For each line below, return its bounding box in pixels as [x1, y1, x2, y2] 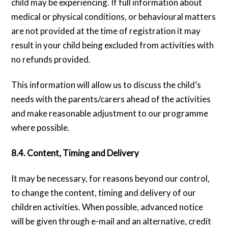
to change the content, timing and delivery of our [11, 187, 196, 198]
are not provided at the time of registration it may [11, 25, 201, 36]
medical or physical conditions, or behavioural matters [11, 11, 216, 22]
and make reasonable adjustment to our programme [11, 108, 209, 119]
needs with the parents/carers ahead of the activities [11, 94, 211, 105]
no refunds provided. [11, 53, 91, 65]
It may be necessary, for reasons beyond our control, [11, 173, 210, 184]
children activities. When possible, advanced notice [11, 202, 204, 213]
